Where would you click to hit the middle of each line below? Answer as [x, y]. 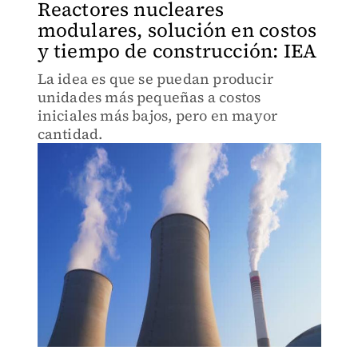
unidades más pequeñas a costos [149, 97]
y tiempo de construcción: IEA [177, 51]
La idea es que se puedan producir [155, 79]
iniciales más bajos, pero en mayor [157, 115]
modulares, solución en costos [177, 30]
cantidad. [70, 134]
